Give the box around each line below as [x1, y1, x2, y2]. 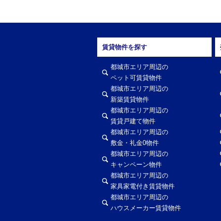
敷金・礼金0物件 [110, 139, 159, 147]
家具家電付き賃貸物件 [110, 183, 175, 190]
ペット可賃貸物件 [110, 74, 162, 81]
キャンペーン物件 [110, 161, 162, 168]
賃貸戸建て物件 [110, 117, 155, 125]
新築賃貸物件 [110, 96, 149, 103]
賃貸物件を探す [102, 43, 147, 51]
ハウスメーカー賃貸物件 [110, 204, 181, 212]
